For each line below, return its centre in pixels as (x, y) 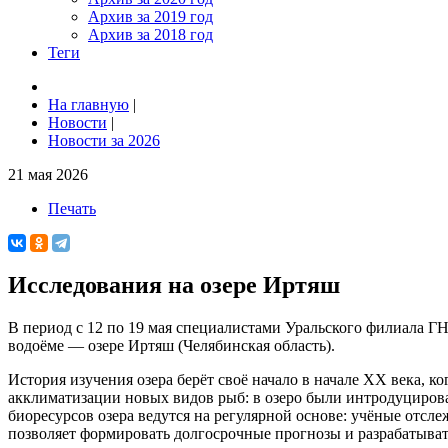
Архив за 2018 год (150, 34)
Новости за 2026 (104, 140)
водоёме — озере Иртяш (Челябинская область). (171, 345)
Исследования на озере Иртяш (174, 284)
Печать (72, 208)
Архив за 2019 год (150, 16)
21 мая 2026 (48, 174)
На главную (88, 104)
